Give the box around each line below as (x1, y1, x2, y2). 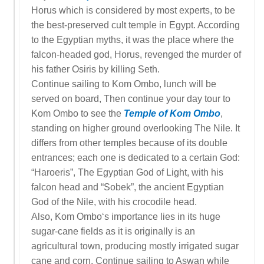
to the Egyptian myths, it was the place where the (31, 35, 234, 45)
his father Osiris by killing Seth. (31, 64, 160, 74)
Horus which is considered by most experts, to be (31, 5, 235, 15)
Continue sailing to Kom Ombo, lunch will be (31, 79, 216, 89)
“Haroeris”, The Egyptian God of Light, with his (31, 167, 223, 177)
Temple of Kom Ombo (124, 108, 220, 118)
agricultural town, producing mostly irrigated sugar (31, 241, 239, 251)
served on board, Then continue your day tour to (31, 94, 230, 104)
